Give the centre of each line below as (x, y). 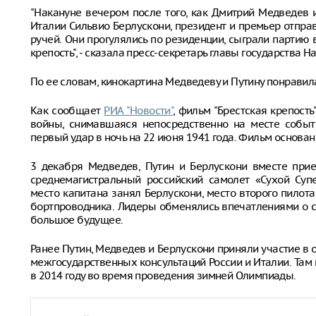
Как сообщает (67, 110)
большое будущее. (77, 220)
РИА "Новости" (139, 110)
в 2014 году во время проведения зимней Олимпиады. (163, 275)
